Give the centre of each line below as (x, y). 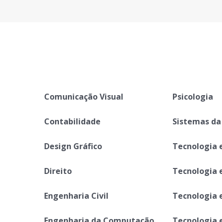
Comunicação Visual (83, 97)
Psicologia (193, 97)
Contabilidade (72, 121)
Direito (58, 171)
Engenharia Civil (76, 196)
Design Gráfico (73, 146)
